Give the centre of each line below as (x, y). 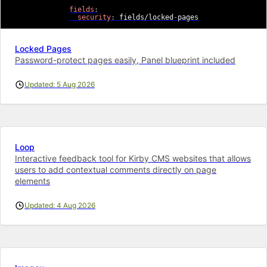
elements (32, 181)
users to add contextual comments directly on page (116, 169)
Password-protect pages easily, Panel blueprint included (125, 60)
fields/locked (144, 17)
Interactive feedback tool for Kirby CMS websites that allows (133, 158)
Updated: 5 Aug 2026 (60, 84)
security (94, 17)
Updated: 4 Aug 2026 (60, 205)
